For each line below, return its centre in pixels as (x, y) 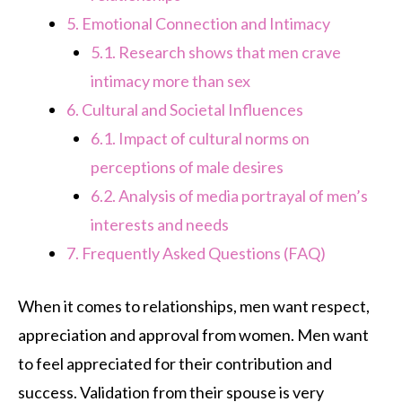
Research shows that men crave (228, 52)
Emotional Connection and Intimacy (205, 24)
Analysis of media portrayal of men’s (242, 196)
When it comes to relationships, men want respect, (194, 306)
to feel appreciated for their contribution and (175, 364)
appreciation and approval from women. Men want (193, 335)
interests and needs (160, 225)
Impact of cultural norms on (213, 139)
